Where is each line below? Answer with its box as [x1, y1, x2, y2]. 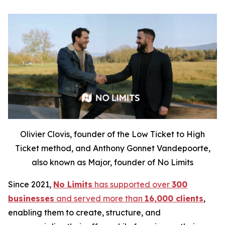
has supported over [92, 179, 172, 189]
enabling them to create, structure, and [8, 207, 161, 217]
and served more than [54, 193, 145, 203]
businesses [8, 193, 54, 203]
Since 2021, [8, 179, 53, 189]
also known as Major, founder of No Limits [32, 157, 193, 167]
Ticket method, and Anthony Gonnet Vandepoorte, [15, 143, 210, 153]
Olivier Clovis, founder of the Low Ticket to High [20, 129, 205, 139]
